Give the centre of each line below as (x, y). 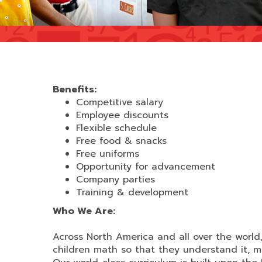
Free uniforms (108, 154)
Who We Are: (84, 211)
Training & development (132, 192)
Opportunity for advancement (146, 167)
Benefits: (75, 89)
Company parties (116, 180)
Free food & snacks (121, 141)
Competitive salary (120, 102)
